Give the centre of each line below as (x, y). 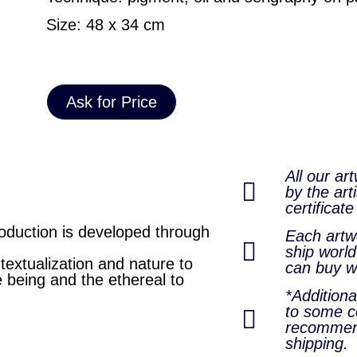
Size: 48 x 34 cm (106, 24)
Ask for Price (112, 102)
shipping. (317, 344)
